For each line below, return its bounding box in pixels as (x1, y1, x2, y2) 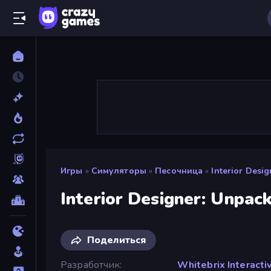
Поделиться (87, 233, 146, 247)
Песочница (155, 165, 203, 177)
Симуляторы (91, 165, 146, 177)
